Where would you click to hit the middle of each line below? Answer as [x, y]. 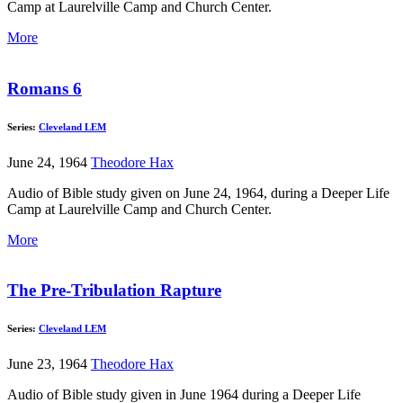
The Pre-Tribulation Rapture [114, 291]
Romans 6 [45, 88]
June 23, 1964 [49, 364]
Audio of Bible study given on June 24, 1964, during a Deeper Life [198, 193]
